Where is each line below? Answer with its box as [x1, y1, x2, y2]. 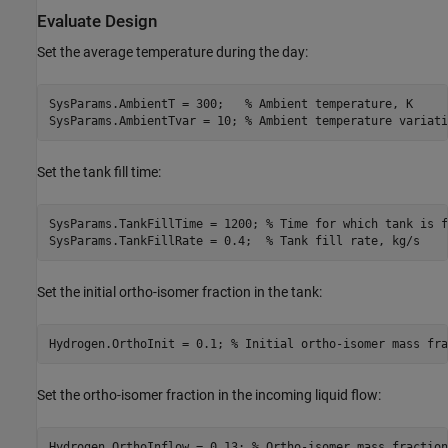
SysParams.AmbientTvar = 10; [48, 113, 245, 128]
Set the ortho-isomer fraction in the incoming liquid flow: [37, 387, 381, 403]
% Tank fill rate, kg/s [265, 233, 420, 248]
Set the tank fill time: [37, 164, 161, 180]
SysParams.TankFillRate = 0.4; [48, 233, 266, 248]
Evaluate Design [37, 11, 157, 31]
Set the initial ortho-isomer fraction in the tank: [37, 284, 322, 300]
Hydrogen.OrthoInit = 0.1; [48, 336, 231, 351]
